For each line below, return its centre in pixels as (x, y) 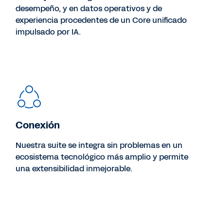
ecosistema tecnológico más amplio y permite (102, 157)
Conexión (38, 125)
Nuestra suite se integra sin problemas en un (99, 145)
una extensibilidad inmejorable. (74, 168)
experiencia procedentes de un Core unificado (101, 20)
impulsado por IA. (48, 32)
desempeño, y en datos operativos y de (89, 8)
